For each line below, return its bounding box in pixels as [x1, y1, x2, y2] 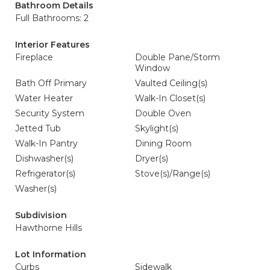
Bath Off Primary [15, 78, 87, 89]
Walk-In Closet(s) [135, 93, 206, 104]
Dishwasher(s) [15, 153, 74, 164]
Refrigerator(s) [15, 168, 75, 179]
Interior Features [15, 39, 90, 50]
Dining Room [135, 138, 192, 149]
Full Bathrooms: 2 [15, 13, 89, 24]
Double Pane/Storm [135, 52, 220, 63]
